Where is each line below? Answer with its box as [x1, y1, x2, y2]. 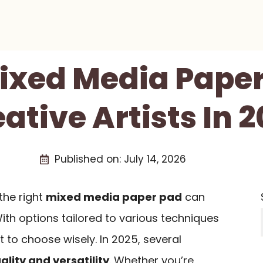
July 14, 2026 [123, 152, 186, 166]
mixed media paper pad [46, 190, 182, 204]
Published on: [54, 152, 124, 166]
